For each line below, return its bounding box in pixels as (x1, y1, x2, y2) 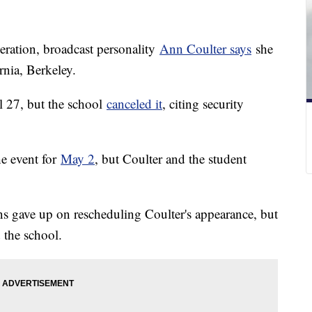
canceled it (107, 95, 162, 113)
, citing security (162, 95, 244, 113)
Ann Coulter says (159, 40, 251, 58)
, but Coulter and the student (95, 150, 247, 168)
